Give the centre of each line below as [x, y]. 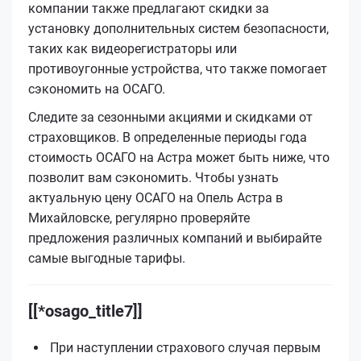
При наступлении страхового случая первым [185, 347]
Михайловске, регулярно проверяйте [139, 218]
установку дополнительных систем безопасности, [178, 28]
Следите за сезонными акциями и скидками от [170, 117]
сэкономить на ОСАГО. [97, 89]
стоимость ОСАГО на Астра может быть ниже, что [179, 157]
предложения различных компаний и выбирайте [175, 238]
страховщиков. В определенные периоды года [168, 137]
